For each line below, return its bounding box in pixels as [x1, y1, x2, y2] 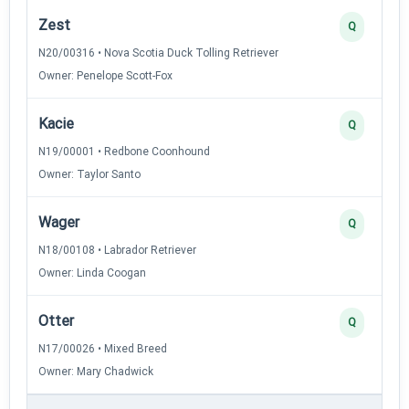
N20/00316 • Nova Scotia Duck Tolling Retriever [38, 46, 278, 59]
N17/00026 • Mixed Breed [38, 341, 167, 355]
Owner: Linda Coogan [38, 266, 146, 279]
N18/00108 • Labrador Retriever [38, 243, 196, 257]
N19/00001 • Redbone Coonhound [38, 144, 210, 158]
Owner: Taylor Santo [38, 167, 141, 181]
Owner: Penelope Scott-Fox [38, 68, 173, 82]
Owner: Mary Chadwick [38, 364, 153, 378]
